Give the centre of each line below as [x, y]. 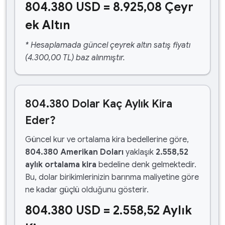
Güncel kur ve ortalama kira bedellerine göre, [107, 140]
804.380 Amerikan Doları [74, 152]
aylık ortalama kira [61, 165]
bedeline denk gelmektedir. [146, 165]
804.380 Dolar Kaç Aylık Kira [99, 104]
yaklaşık [140, 152]
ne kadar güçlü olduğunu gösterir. [87, 190]
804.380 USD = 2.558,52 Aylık [108, 210]
